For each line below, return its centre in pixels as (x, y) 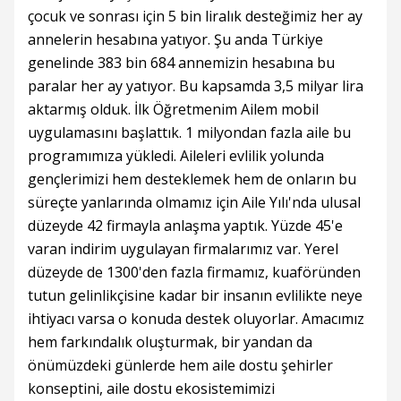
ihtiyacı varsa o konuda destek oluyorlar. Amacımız (196, 319)
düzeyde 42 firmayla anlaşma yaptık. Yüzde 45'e (185, 226)
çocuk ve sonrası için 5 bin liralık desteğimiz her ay (195, 17)
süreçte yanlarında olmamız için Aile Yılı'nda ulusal (194, 203)
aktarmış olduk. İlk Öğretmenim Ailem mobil (173, 110)
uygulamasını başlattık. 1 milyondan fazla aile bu (189, 133)
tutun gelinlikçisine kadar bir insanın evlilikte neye (195, 296)
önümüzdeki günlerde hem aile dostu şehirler (180, 366)
